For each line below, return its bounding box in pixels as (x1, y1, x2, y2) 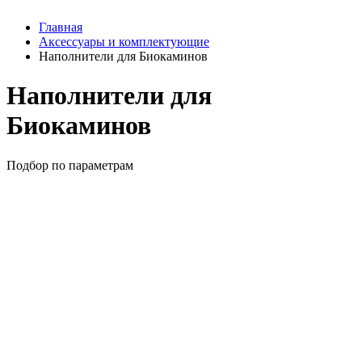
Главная (39, 20, 82, 34)
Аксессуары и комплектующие (39, 35, 209, 48)
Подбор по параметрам (6, 158, 133, 172)
